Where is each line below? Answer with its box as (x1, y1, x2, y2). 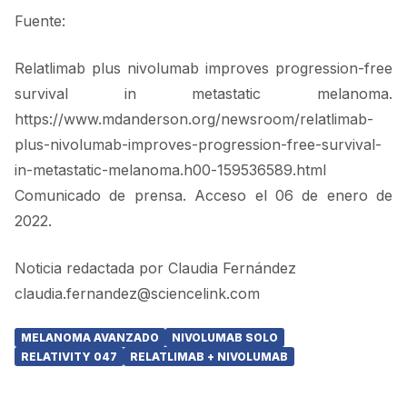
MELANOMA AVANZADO (21, 331, 159, 344)
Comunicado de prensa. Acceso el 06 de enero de (15, 186, 392, 204)
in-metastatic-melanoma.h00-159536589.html (15, 161, 326, 179)
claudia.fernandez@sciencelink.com (15, 284, 260, 303)
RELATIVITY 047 (21, 350, 117, 363)
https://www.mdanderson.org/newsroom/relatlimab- (15, 110, 373, 128)
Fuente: (15, 12, 65, 30)
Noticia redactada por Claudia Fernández (15, 259, 296, 277)
